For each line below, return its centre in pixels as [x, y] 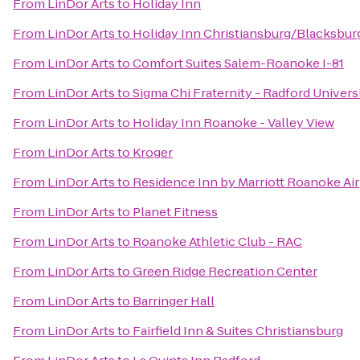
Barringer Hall [174, 301]
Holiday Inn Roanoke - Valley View [233, 123]
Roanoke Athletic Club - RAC [217, 241]
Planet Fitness [175, 212]
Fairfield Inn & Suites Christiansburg [238, 331]
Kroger [153, 152]
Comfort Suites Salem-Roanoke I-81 [238, 63]
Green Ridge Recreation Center [225, 271]
